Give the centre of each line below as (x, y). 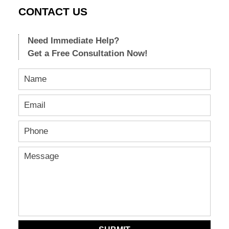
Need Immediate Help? (73, 40)
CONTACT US (53, 12)
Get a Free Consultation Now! (87, 53)
